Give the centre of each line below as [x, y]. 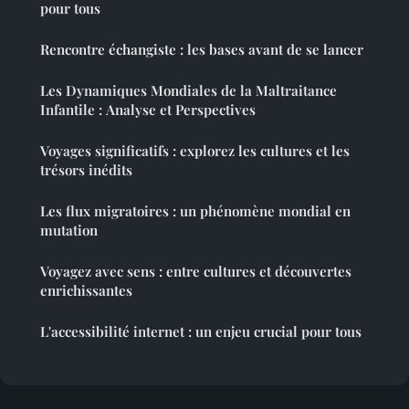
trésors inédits [86, 170]
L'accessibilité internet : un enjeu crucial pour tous [201, 332]
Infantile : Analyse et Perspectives [148, 110]
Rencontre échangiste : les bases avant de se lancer [202, 50]
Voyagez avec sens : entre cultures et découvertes [196, 272]
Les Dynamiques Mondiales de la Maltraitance [189, 91]
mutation [69, 231]
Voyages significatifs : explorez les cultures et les [195, 151]
